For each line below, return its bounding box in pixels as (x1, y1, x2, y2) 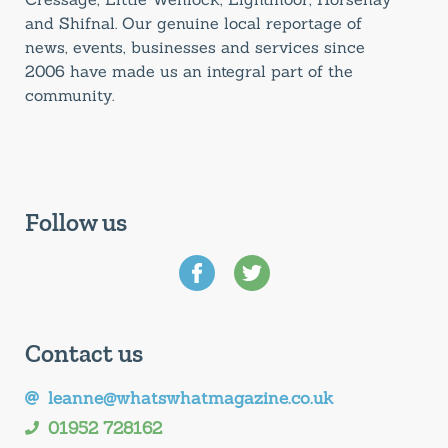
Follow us (25, 206, 127, 237)
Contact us (25, 337, 143, 368)
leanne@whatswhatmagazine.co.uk (47, 386, 333, 409)
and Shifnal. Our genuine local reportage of (25, 13, 362, 34)
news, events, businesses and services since (25, 37, 365, 58)
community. (25, 85, 114, 106)
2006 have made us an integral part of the (25, 61, 353, 82)
